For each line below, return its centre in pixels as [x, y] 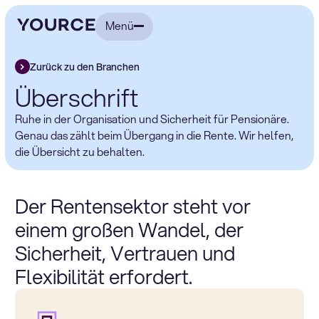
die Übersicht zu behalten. [79, 151]
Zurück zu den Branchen [84, 67]
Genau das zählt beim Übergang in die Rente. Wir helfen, [154, 135]
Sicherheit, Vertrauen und [125, 253]
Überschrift [76, 97]
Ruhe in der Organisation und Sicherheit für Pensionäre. [152, 119]
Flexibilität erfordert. [108, 277]
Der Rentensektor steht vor [132, 206]
